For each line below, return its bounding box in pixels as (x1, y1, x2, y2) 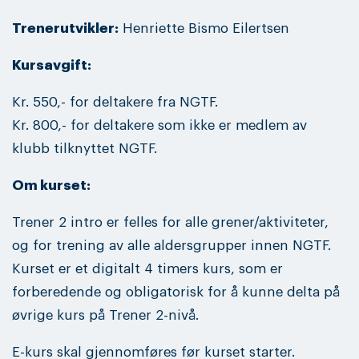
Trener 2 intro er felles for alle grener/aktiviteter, (12, 216, 329, 230)
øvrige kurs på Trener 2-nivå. (12, 309, 199, 323)
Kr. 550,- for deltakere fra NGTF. (12, 95, 218, 110)
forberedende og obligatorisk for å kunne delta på (12, 285, 340, 300)
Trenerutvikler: (12, 21, 119, 35)
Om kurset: (12, 179, 91, 193)
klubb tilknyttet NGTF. (12, 142, 157, 156)
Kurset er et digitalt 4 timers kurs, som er (12, 262, 283, 276)
